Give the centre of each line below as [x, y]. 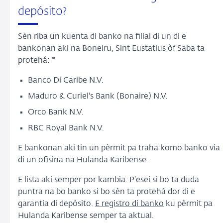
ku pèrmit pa [188, 204]
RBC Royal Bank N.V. [68, 129]
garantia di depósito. [56, 204]
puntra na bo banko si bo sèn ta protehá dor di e [107, 192]
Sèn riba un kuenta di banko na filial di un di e [102, 37]
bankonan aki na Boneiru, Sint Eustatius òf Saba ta [111, 49]
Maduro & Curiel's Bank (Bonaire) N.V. [99, 97]
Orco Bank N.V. [57, 113]
